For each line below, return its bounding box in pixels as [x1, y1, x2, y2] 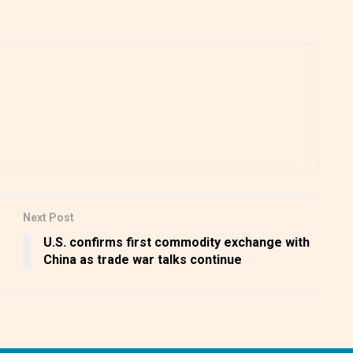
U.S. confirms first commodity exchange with [43, 235, 310, 251]
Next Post [23, 211, 74, 225]
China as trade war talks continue [43, 252, 242, 268]
